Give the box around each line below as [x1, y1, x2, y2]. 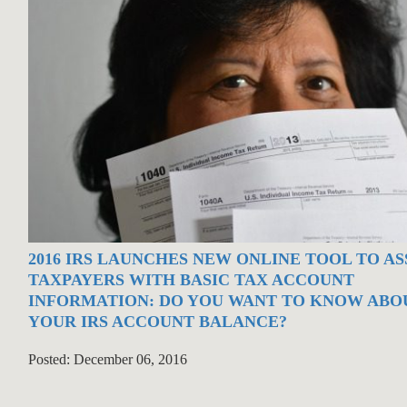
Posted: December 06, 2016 [27, 352, 187, 368]
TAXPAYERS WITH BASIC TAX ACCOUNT [27, 271, 354, 290]
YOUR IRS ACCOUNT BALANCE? [27, 313, 287, 332]
